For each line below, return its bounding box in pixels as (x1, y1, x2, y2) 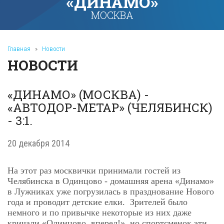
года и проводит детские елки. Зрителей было (7, 197, 187, 207)
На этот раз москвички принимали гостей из (7, 165, 180, 175)
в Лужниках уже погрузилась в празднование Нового (7, 186, 214, 196)
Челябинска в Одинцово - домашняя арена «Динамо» (7, 176, 214, 186)
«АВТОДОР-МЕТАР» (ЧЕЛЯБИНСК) (7, 99, 212, 115)
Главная (7, 45, 30, 52)
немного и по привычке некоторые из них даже (7, 207, 191, 217)
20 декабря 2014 (7, 138, 69, 148)
